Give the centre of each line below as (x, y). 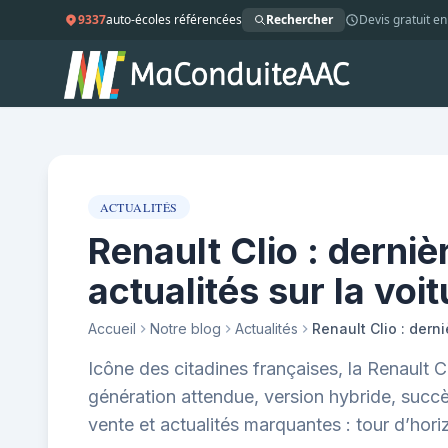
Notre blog (185, 328)
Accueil (112, 328)
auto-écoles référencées (174, 19)
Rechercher (299, 19)
